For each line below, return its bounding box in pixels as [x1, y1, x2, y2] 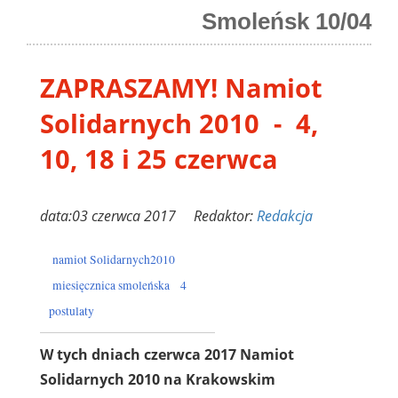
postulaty [49, 302, 94, 319]
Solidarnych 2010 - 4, [40, 105, 318, 140]
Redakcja [257, 205, 313, 226]
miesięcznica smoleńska [52, 276, 170, 293]
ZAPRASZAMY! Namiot [40, 69, 322, 105]
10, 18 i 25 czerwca [40, 140, 278, 176]
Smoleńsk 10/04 [202, 8, 371, 34]
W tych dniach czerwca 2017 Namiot [40, 344, 294, 364]
